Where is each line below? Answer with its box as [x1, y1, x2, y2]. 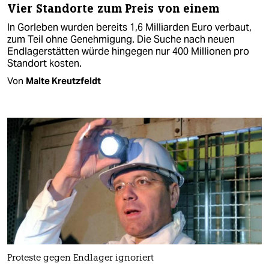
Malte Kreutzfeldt [26, 74, 101, 86]
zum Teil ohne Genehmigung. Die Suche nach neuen [7, 32, 235, 46]
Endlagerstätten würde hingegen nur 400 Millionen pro [7, 44, 249, 58]
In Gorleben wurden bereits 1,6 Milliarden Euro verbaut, [7, 20, 252, 34]
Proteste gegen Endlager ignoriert [7, 253, 154, 263]
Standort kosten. [7, 56, 82, 70]
